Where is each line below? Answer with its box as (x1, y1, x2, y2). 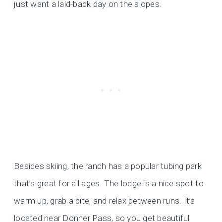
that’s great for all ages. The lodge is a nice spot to (14, 178, 204, 189)
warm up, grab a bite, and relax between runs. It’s (14, 196, 195, 206)
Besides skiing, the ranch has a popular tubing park (14, 161, 202, 171)
